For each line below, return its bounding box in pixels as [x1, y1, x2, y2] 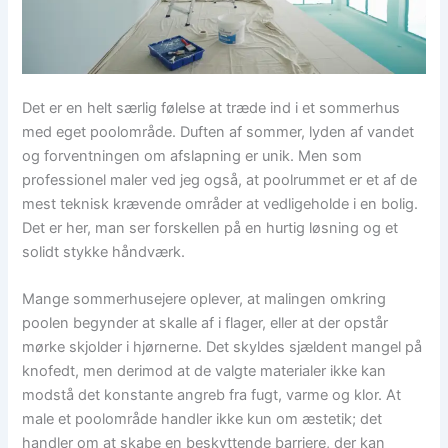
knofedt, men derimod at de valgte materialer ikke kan [22, 362, 387, 381]
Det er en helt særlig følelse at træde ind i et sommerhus [22, 99, 401, 118]
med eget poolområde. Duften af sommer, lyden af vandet [22, 123, 415, 142]
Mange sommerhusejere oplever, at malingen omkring [22, 290, 387, 309]
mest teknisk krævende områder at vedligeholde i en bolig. [22, 195, 419, 214]
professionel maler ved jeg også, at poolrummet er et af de [22, 171, 418, 190]
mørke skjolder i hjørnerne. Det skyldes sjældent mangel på [22, 338, 423, 357]
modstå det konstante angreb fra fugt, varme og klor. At [22, 386, 402, 405]
